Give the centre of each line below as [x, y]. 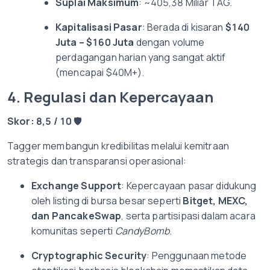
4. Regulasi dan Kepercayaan [111, 97]
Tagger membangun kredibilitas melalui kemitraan [118, 146]
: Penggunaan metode [197, 256]
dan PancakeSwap [77, 216]
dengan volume [169, 42]
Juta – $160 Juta [95, 42]
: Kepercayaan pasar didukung [189, 186]
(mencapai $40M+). [100, 72]
